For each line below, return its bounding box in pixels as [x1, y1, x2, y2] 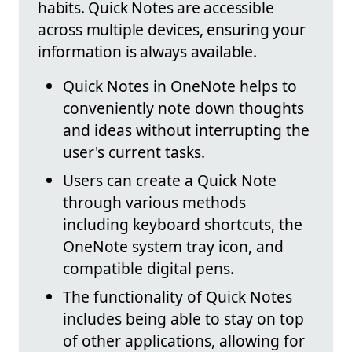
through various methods [63, 192, 246, 214]
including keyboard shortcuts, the [63, 214, 302, 236]
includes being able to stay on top [63, 308, 304, 330]
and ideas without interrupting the [63, 119, 310, 141]
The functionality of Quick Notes [63, 286, 292, 308]
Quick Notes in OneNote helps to [63, 75, 297, 97]
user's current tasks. [63, 141, 205, 163]
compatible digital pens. [63, 258, 234, 280]
